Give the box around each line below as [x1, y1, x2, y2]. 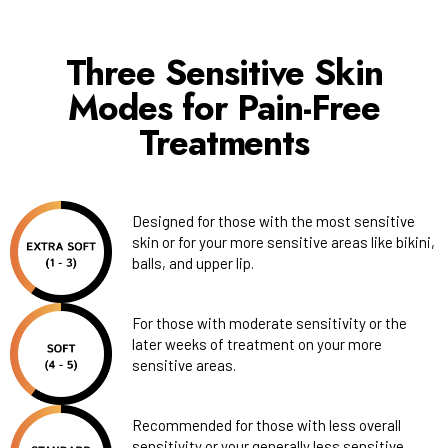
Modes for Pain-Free [67, 82, 381, 133]
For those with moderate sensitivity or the [132, 313, 407, 332]
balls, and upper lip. [132, 253, 254, 272]
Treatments [138, 117, 310, 168]
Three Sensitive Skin [65, 47, 383, 98]
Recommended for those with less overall [132, 415, 401, 434]
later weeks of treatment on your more [132, 334, 382, 353]
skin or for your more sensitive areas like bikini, [132, 232, 435, 251]
